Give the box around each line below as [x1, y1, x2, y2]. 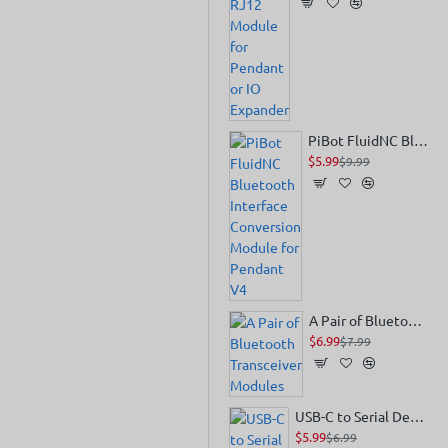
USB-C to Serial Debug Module [409, 407, 424, 425]
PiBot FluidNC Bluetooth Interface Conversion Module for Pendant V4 [414, 131, 428, 149]
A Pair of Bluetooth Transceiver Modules [408, 311, 422, 329]
